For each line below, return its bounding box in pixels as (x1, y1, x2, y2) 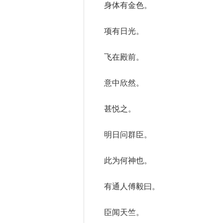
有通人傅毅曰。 (104, 181, 160, 192)
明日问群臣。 (104, 129, 152, 140)
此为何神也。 (104, 155, 152, 166)
